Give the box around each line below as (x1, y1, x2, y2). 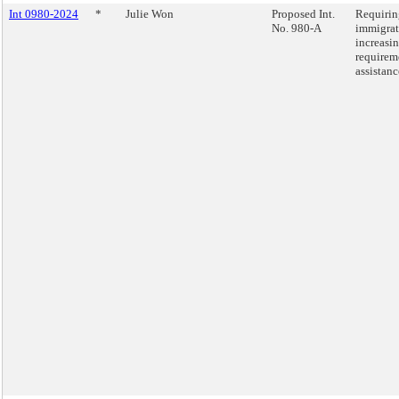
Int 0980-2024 (9, 7, 78, 20)
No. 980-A (272, 21, 322, 35)
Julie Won (126, 7, 174, 20)
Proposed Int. (272, 7, 335, 20)
